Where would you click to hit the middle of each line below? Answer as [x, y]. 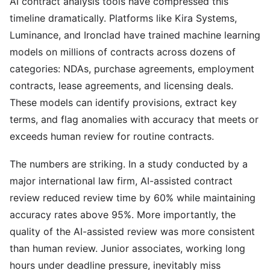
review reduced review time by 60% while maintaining [133, 198]
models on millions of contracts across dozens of [123, 52]
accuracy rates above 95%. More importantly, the [123, 215]
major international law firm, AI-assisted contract [121, 181]
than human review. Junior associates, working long [127, 248]
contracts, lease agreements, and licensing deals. [121, 86]
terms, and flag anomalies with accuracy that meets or [134, 119]
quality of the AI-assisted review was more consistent [132, 231]
